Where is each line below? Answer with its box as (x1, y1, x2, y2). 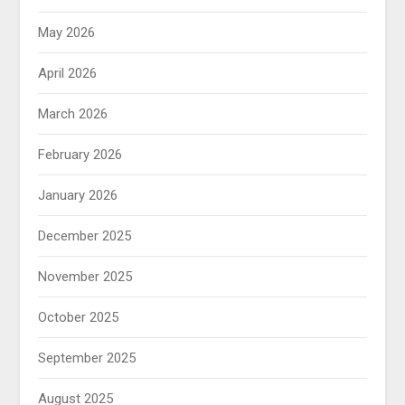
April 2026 (38, 65, 98, 82)
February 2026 (38, 146, 123, 164)
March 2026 (38, 106, 108, 123)
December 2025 (38, 228, 132, 245)
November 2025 (38, 268, 133, 286)
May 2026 (38, 24, 96, 42)
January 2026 (38, 187, 118, 204)
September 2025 (38, 350, 137, 367)
